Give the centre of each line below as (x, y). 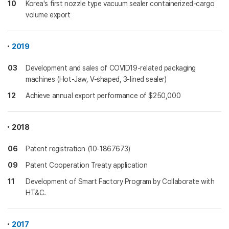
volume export (48, 15)
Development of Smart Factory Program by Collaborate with (120, 181)
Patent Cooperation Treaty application (87, 165)
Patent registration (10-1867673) (78, 149)
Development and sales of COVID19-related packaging (111, 68)
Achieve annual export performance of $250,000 (103, 96)
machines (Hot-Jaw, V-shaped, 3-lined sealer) (96, 79)
